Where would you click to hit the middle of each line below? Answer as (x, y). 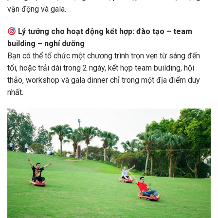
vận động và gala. (37, 9)
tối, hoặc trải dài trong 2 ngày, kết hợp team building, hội (101, 68)
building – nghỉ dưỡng (46, 44)
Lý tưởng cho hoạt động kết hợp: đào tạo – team (105, 32)
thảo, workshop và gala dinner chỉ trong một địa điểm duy (104, 80)
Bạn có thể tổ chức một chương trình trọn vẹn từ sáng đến (104, 56)
